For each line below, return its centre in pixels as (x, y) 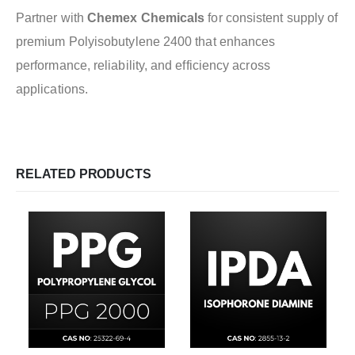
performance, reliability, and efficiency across (143, 66)
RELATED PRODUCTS (84, 174)
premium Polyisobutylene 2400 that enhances (146, 42)
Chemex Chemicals (146, 18)
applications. (52, 90)
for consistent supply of (271, 18)
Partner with (52, 18)
